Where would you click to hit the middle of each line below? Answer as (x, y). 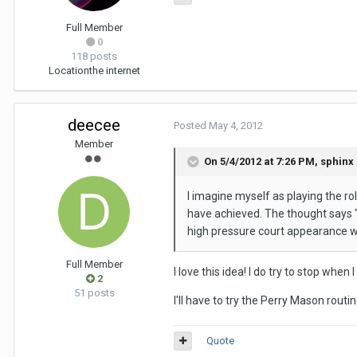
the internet (114, 71)
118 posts (94, 56)
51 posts (94, 293)
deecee (94, 125)
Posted (191, 126)
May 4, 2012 (236, 126)
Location (69, 71)
